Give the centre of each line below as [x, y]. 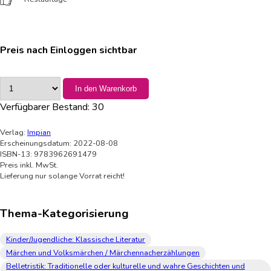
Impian [39, 132]
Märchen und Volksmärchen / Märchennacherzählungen [103, 253]
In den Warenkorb [106, 88]
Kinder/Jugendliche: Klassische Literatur [76, 240]
